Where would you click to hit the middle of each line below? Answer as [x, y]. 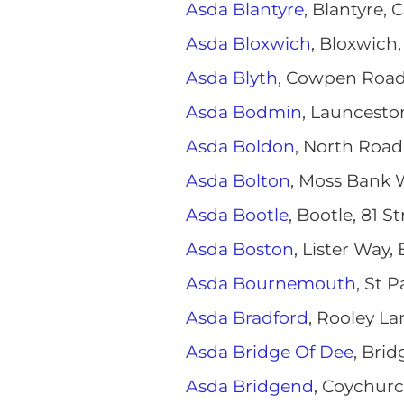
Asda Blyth [232, 78]
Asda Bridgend [250, 386]
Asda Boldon [240, 147]
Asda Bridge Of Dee [270, 352]
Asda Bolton [238, 181]
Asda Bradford [247, 318]
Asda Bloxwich [248, 44]
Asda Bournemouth [271, 284]
